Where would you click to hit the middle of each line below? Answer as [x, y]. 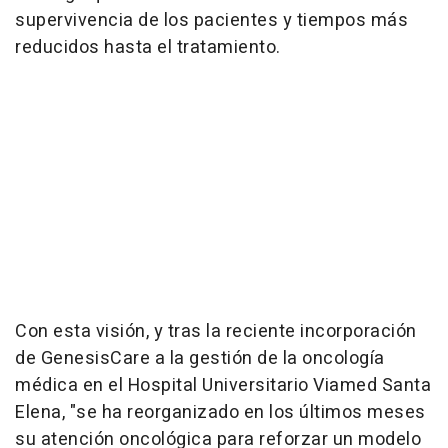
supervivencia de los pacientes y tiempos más [211, 21]
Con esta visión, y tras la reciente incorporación [216, 332]
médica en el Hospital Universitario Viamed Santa [223, 386]
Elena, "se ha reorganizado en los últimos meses [220, 413]
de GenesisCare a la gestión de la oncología [200, 359]
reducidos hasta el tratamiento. [148, 48]
